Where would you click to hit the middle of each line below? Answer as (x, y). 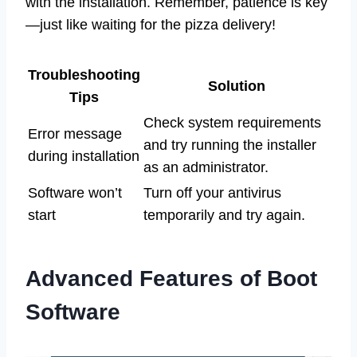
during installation (84, 157)
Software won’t (75, 193)
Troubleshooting (84, 75)
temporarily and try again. (224, 216)
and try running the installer (230, 145)
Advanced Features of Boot (171, 279)
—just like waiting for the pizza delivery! (151, 25)
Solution (236, 86)
